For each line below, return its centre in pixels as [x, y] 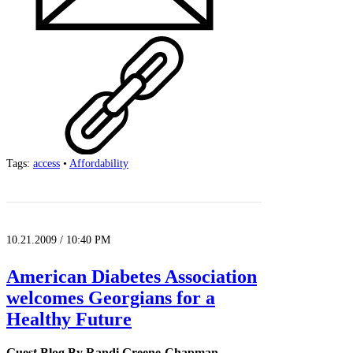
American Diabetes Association [132, 277]
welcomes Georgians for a [111, 298]
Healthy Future [69, 320]
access [46, 164]
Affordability [99, 164]
